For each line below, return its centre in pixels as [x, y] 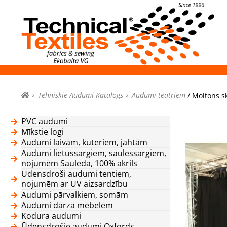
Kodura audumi [51, 216]
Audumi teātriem [159, 95]
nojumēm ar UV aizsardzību [74, 184]
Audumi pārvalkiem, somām [75, 194]
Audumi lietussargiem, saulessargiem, [94, 153]
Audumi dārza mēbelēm [67, 205]
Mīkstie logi [43, 131]
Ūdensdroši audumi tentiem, [76, 174]
